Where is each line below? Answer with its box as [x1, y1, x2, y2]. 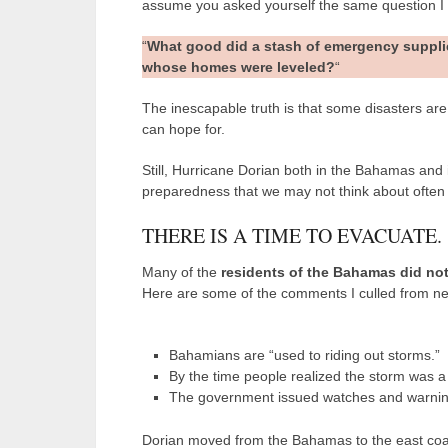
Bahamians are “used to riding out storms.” [168, 346, 440, 363]
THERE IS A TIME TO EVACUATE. [142, 221, 442, 249]
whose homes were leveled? [142, 58, 335, 75]
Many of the [142, 263, 217, 280]
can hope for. [142, 120, 225, 137]
